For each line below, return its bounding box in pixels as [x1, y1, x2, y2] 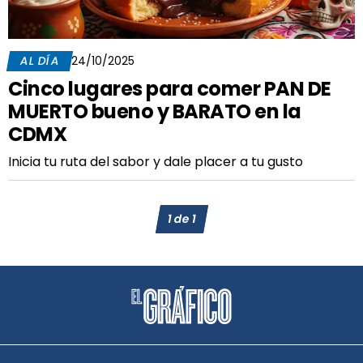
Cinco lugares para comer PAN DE [8, 75, 331, 102]
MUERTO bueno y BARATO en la [8, 98, 301, 125]
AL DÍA [19, 53, 61, 69]
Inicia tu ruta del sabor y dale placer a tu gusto [8, 152, 303, 171]
